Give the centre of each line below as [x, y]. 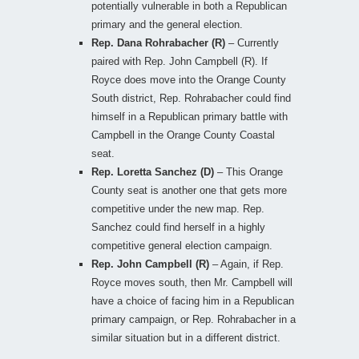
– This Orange [248, 171]
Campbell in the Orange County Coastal [183, 135]
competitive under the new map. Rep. [178, 208]
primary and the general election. [167, 24]
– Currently [254, 42]
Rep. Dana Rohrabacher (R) [160, 42]
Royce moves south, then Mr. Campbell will [192, 282]
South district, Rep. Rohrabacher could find [191, 98]
